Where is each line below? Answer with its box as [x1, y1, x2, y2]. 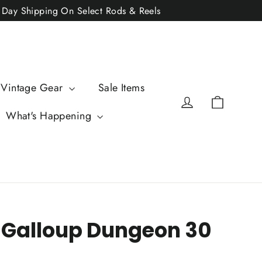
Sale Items [98, 80, 145, 95]
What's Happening [6, 108, 95, 123]
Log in [194, 92, 224, 108]
